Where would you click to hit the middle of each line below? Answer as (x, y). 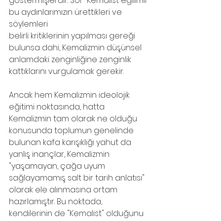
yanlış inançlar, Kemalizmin (60, 154)
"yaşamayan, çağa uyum (58, 166)
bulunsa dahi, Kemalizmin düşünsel (76, 48)
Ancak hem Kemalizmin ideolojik (70, 95)
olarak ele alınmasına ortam (64, 190)
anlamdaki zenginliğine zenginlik (71, 59)
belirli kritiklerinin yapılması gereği (73, 36)
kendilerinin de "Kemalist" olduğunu (77, 213)
